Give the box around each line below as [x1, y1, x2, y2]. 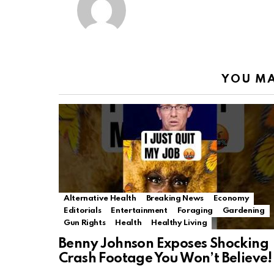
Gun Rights [64, 218, 106, 227]
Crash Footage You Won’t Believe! [59, 251, 272, 265]
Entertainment [111, 206, 168, 215]
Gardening [222, 206, 265, 215]
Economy [213, 194, 250, 202]
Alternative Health [64, 194, 136, 202]
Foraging [177, 206, 213, 215]
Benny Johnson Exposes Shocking [59, 237, 268, 251]
